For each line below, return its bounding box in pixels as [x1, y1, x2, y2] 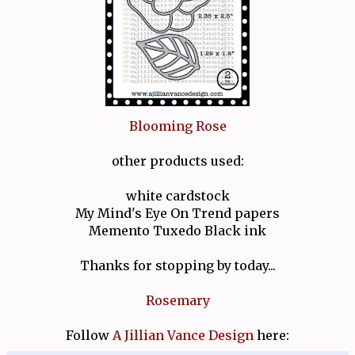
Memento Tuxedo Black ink [89, 222, 266, 239]
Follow [66, 326, 113, 343]
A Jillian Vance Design [113, 326, 254, 343]
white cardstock [125, 187, 230, 204]
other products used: [111, 152, 244, 169]
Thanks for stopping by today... [79, 257, 276, 273]
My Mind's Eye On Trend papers [75, 204, 280, 221]
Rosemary [145, 292, 210, 308]
